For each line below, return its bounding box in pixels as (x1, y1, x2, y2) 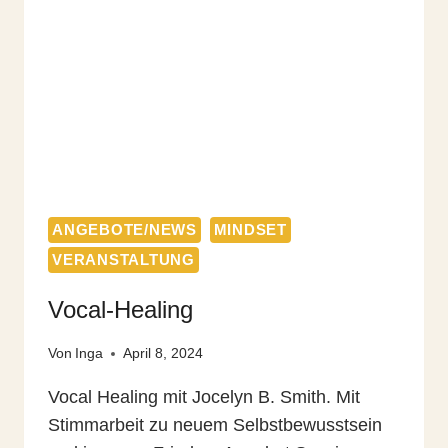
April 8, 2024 (123, 345, 204, 362)
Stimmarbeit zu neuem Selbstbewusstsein (48, 415, 382, 436)
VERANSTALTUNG (52, 250, 195, 268)
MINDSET (213, 220, 287, 238)
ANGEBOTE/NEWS (52, 220, 197, 238)
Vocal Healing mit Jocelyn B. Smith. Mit (48, 387, 360, 408)
